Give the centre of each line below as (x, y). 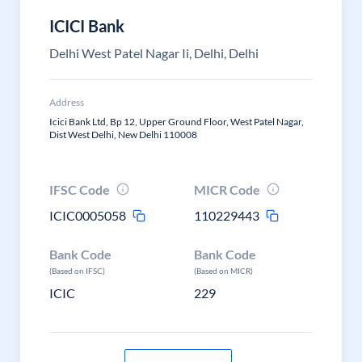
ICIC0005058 (88, 215)
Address (67, 102)
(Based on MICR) (224, 271)
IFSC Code (80, 189)
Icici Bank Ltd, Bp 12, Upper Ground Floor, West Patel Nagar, (177, 122)
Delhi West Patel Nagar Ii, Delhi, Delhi (154, 53)
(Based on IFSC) (77, 271)
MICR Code (227, 189)
